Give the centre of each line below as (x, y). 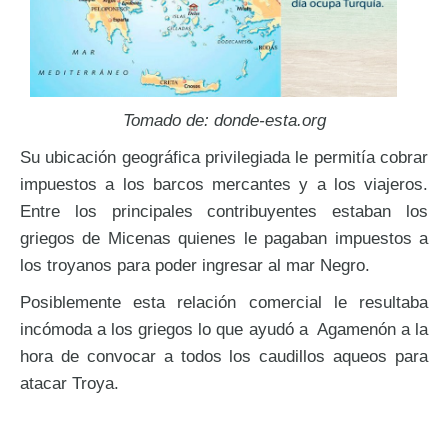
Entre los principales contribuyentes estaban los (224, 210)
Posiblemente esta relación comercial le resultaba (224, 301)
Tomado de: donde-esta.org (224, 119)
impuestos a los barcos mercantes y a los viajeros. (224, 183)
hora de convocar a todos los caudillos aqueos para (224, 355)
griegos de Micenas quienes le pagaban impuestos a (224, 237)
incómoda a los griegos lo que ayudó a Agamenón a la (224, 328)
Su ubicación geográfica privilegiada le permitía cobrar (224, 156)
